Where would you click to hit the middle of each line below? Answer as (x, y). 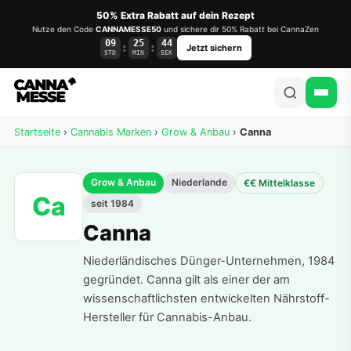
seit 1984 (112, 203)
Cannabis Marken (111, 132)
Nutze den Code (64, 29)
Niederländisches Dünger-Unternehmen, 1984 (209, 261)
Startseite (37, 132)
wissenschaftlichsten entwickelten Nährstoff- (206, 299)
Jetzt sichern (214, 48)
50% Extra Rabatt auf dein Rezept (175, 15)
